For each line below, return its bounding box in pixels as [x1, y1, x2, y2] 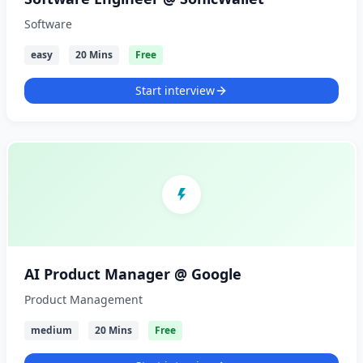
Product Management [24, 292, 143, 307]
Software [24, 16, 72, 32]
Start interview [135, 83, 215, 98]
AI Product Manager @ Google [24, 264, 241, 284]
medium [31, 323, 72, 337]
